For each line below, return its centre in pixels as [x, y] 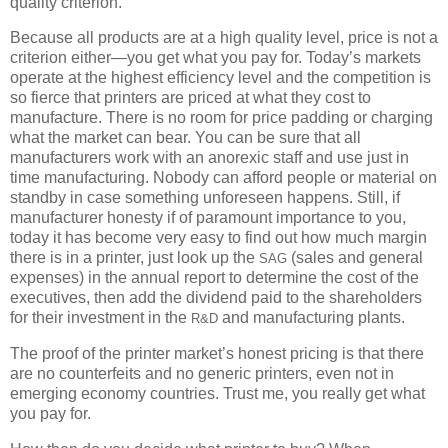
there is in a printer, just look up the [134, 258]
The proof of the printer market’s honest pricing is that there [217, 354]
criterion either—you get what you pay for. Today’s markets [215, 58]
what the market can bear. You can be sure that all [185, 138]
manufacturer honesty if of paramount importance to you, [208, 218]
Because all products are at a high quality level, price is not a [224, 38]
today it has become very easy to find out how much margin [218, 238]
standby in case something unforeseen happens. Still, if [205, 198]
